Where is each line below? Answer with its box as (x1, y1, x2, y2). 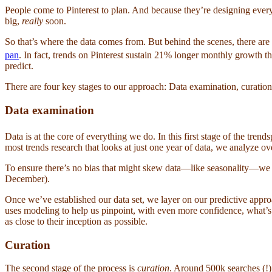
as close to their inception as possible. (5, 216, 152, 226)
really (22, 15, 43, 26)
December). (5, 173, 52, 184)
